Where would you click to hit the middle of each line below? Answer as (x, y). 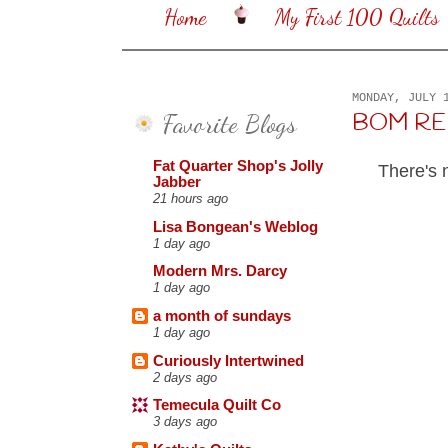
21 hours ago (190, 199)
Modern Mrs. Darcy (220, 271)
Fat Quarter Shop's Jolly (238, 166)
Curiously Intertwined (228, 360)
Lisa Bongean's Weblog (235, 226)
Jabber (177, 182)
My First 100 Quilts (356, 17)
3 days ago (185, 422)
